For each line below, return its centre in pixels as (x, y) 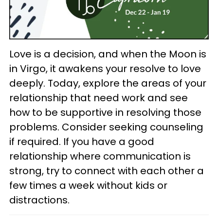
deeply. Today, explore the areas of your (108, 83)
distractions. (41, 200)
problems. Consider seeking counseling (106, 127)
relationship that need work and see (99, 98)
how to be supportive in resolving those (105, 112)
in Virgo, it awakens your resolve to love (105, 68)
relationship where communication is (100, 156)
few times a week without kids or (88, 185)
